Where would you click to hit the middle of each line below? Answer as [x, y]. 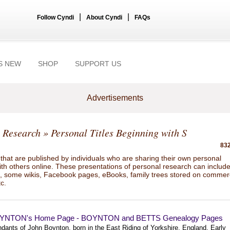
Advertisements [115, 98]
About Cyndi [104, 17]
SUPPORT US [98, 64]
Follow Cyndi [55, 17]
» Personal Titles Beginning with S [114, 132]
